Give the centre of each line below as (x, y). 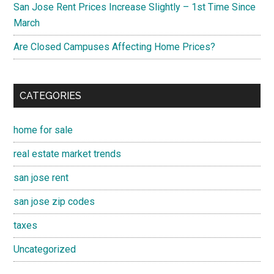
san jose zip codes (54, 202)
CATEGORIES (51, 96)
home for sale (43, 130)
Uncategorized (45, 249)
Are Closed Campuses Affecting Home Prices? (115, 47)
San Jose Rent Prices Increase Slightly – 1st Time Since (135, 7)
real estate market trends (68, 154)
